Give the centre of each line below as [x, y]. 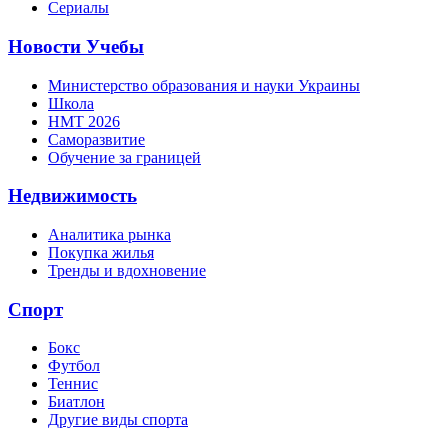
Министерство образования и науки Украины [204, 85]
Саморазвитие [96, 139]
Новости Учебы [76, 46]
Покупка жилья [101, 252]
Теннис [73, 384]
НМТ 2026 [84, 121]
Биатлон [76, 402]
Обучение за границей [124, 157]
